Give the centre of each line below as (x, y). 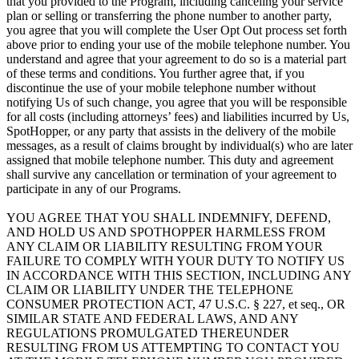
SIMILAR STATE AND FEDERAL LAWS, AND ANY (152, 318)
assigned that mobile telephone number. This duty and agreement (170, 159)
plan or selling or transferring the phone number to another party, (169, 15)
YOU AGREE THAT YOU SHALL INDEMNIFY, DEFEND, (169, 217)
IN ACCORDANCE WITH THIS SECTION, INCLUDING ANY (179, 275)
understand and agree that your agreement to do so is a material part (176, 58)
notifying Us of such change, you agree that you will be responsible (177, 102)
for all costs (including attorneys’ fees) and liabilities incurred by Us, (178, 116)
